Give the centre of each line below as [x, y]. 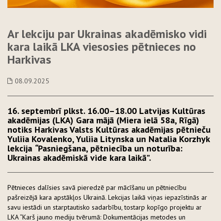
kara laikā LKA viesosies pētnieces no [102, 47]
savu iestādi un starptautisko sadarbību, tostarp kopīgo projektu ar [105, 207]
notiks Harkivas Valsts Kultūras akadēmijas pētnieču [109, 130]
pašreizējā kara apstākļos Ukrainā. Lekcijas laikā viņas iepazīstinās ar [107, 198]
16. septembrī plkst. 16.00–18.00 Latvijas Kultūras [106, 111]
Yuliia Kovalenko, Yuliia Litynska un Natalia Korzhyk [109, 139]
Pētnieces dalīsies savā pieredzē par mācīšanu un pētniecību [97, 188]
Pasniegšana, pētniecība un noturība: [110, 148]
